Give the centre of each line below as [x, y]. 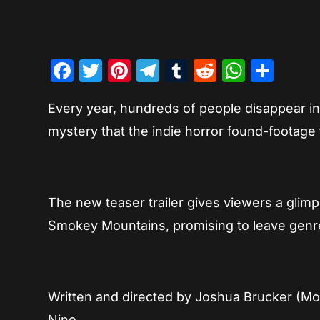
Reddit [252, 71]
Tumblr [226, 71]
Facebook [127, 71]
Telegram [211, 71]
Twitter [140, 71]
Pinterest [179, 71]
